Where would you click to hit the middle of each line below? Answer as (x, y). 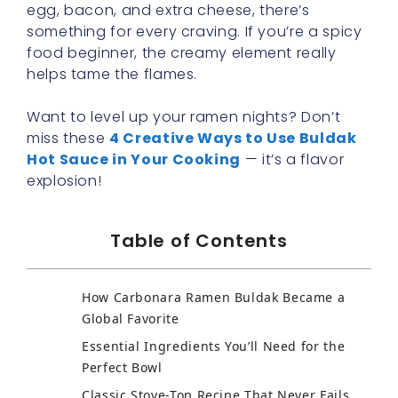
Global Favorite (131, 318)
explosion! (64, 181)
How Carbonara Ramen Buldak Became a (214, 297)
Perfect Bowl (122, 367)
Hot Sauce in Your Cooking (134, 159)
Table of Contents (199, 241)
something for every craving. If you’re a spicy (195, 32)
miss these (68, 138)
